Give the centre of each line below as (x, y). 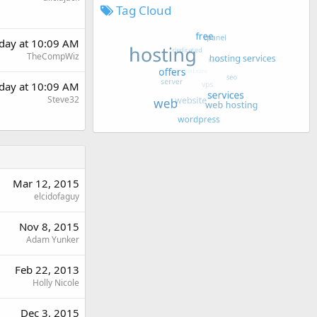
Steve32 (63, 99)
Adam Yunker (53, 239)
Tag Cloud (142, 10)
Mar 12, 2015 (46, 183)
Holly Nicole (56, 282)
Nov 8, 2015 (49, 226)
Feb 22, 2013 (47, 269)
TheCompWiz (53, 56)
